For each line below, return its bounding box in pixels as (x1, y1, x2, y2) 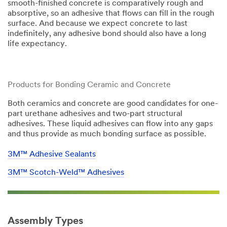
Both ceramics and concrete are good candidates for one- (8, 100, 218, 108)
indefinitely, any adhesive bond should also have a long (8, 30, 206, 39)
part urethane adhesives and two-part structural (8, 110, 182, 119)
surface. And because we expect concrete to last (8, 20, 187, 28)
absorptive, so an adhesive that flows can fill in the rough (8, 10, 214, 18)
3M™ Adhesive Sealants (8, 150, 96, 159)
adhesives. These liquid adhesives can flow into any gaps (8, 120, 213, 129)
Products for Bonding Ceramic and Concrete (8, 81, 171, 90)
